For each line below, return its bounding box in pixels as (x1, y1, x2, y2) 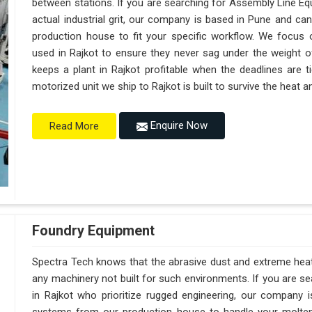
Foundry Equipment (32, 222, 155, 240)
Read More (49, 119, 100, 132)
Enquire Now (148, 119, 208, 132)
